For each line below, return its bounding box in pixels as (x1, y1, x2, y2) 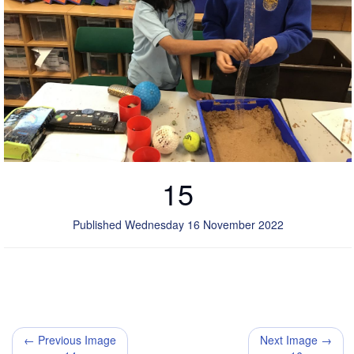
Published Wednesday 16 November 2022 (72, 216, 284, 232)
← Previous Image (24, 331, 116, 348)
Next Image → (260, 331, 332, 348)
